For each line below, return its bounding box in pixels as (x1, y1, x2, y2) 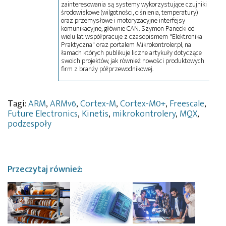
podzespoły (8, 116, 51, 132)
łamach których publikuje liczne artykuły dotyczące (61, 46, 202, 59)
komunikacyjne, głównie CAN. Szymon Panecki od (61, 22, 195, 34)
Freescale (169, 96, 204, 111)
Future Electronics (8, 106, 78, 122)
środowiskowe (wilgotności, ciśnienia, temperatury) (61, 6, 198, 18)
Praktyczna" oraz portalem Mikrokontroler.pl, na (61, 38, 191, 50)
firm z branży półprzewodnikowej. (61, 63, 153, 75)
